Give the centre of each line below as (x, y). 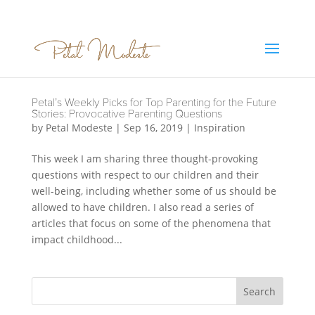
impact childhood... (77, 239)
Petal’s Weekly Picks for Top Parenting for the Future (154, 103)
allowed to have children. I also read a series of (142, 207)
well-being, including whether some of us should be (154, 191)
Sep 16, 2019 (153, 128)
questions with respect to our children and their (145, 175)
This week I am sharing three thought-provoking (144, 159)
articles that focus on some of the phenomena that (151, 223)
